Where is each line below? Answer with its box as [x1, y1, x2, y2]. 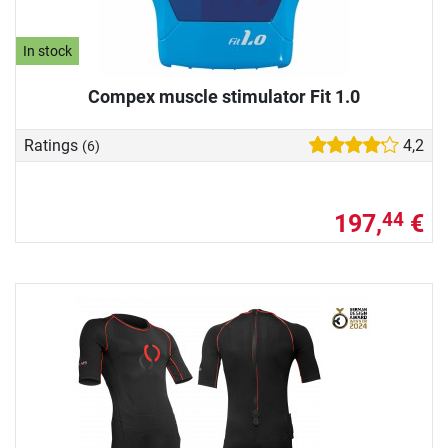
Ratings [24, 135, 82, 155]
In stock [23, 42, 73, 60]
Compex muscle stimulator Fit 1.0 [88, 86, 360, 108]
